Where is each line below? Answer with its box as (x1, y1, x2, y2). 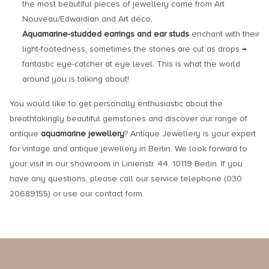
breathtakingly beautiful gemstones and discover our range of (10, 113, 247, 124)
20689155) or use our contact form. (10, 189, 144, 199)
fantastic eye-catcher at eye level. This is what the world (22, 59, 240, 70)
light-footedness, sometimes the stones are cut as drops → (22, 44, 247, 55)
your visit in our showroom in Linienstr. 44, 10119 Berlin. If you (10, 159, 243, 169)
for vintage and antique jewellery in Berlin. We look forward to (10, 144, 247, 154)
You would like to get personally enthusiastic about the (10, 98, 223, 109)
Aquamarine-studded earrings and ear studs (22, 29, 192, 40)
